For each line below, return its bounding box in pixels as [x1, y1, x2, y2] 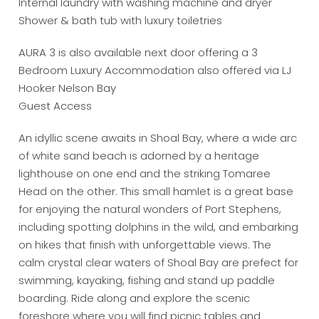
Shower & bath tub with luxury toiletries [19, 13, 223, 28]
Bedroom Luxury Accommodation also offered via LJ [19, 63, 292, 78]
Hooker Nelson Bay [19, 80, 117, 96]
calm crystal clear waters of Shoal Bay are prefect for [19, 255, 299, 271]
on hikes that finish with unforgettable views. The [19, 237, 272, 253]
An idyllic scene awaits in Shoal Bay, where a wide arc [19, 130, 298, 146]
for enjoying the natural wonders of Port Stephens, [19, 202, 282, 217]
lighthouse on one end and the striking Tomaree [19, 166, 271, 182]
